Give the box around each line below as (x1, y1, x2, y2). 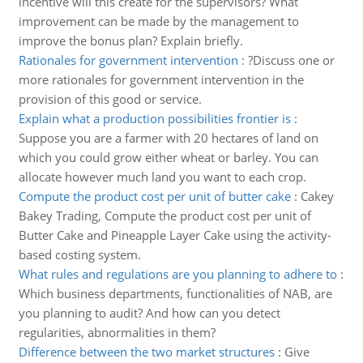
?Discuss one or (247, 52, 335, 68)
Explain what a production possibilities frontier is (18, 110, 291, 126)
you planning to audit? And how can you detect (18, 305, 280, 321)
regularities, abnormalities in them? (18, 324, 216, 340)
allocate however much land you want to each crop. (18, 169, 306, 185)
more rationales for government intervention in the (18, 71, 304, 88)
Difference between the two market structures (18, 344, 275, 360)
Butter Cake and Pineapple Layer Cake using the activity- (18, 227, 331, 243)
